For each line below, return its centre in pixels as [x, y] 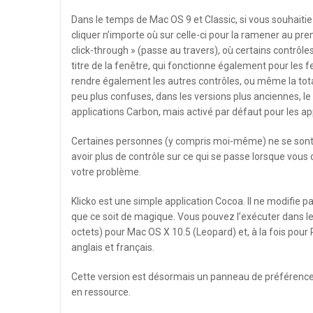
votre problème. [107, 172]
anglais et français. [113, 247]
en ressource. [101, 292]
